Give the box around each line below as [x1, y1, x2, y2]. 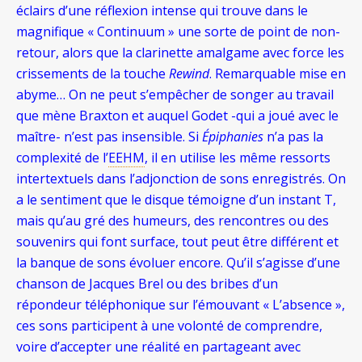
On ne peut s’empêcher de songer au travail [69, 86, 334, 103]
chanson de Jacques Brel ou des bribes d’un [16, 275, 278, 293]
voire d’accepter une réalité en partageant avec [16, 338, 301, 356]
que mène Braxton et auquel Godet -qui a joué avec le [16, 107, 339, 124]
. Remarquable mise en [209, 65, 346, 82]
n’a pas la [263, 128, 323, 145]
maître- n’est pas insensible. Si [16, 128, 202, 145]
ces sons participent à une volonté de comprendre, [16, 317, 322, 335]
